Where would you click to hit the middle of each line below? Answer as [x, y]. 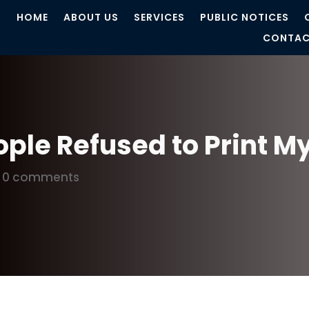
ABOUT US [91, 17]
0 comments [41, 177]
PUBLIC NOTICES [244, 17]
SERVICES [159, 17]
